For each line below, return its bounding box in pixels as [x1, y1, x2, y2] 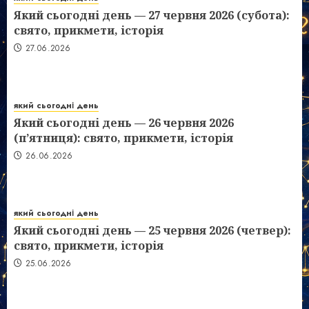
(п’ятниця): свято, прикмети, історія [14, 130, 233, 146]
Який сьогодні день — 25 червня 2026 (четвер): [14, 223, 291, 238]
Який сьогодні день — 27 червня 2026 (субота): [14, 8, 290, 23]
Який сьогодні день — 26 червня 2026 [14, 115, 234, 130]
